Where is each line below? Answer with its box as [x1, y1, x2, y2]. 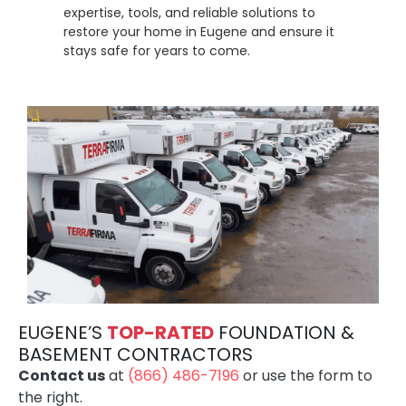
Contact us [18, 365, 105, 387]
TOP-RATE [107, 320, 201, 346]
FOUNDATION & [214, 320, 354, 346]
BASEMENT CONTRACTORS [18, 342, 253, 368]
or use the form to [239, 365, 372, 387]
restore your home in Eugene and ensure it [63, 23, 334, 41]
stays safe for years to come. [63, 42, 250, 60]
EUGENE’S [18, 320, 107, 346]
